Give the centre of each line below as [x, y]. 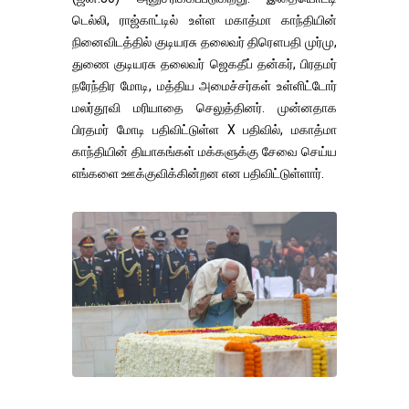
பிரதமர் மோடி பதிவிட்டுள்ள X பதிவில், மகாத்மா [204, 130]
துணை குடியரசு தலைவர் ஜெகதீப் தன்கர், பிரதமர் [204, 64]
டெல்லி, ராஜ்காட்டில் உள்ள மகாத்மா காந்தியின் [204, 21]
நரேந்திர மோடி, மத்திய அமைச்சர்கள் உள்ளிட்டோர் [204, 86]
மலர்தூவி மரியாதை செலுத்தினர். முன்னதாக [204, 108]
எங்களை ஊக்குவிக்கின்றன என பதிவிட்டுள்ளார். [198, 174]
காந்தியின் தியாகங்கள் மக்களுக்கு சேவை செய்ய [204, 152]
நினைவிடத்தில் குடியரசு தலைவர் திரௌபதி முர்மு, [204, 42]
